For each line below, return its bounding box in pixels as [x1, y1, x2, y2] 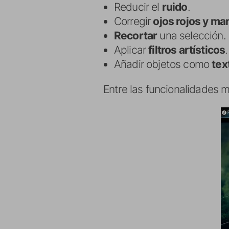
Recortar [114, 29, 157, 42]
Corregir [114, 15, 153, 28]
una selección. [157, 29, 226, 42]
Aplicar [114, 43, 149, 56]
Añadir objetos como [114, 58, 212, 71]
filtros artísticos [148, 43, 225, 56]
